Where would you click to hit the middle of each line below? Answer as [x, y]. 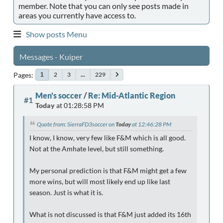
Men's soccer [59, 95]
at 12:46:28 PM [151, 124]
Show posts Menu [56, 34]
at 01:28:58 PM [79, 105]
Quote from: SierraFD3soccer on [76, 124]
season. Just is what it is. [66, 192]
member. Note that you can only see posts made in [104, 6]
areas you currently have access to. [77, 15]
